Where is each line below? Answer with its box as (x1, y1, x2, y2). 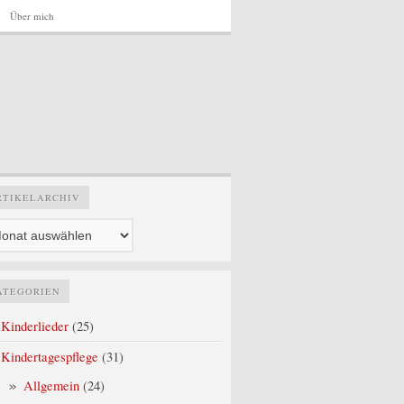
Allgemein (23, 377, 79, 394)
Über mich (10, 9, 54, 23)
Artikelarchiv (88, 186, 160, 203)
